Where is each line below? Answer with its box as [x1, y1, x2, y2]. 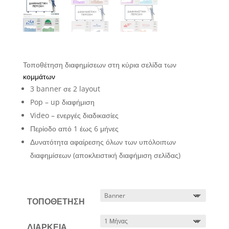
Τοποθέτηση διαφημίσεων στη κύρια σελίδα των [22, 60, 176, 70]
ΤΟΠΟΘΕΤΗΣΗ [27, 196, 85, 208]
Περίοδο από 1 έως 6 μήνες [30, 124, 119, 134]
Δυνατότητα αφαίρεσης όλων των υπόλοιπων [30, 137, 176, 147]
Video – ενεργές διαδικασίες [30, 110, 119, 121]
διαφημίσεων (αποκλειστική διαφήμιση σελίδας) [30, 150, 180, 161]
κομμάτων [22, 72, 55, 82]
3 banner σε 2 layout [30, 84, 100, 94]
